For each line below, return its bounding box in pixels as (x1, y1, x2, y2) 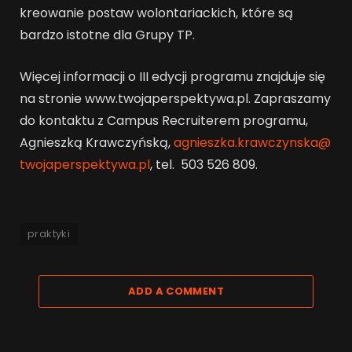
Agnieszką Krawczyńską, (20, 134, 174, 152)
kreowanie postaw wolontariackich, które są (20, 4, 293, 23)
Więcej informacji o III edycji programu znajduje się (20, 68, 325, 86)
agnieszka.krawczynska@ (174, 134, 331, 152)
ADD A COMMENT (127, 283, 225, 299)
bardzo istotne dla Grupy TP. (20, 26, 195, 45)
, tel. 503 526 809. (150, 156, 258, 174)
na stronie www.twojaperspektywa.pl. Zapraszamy (20, 90, 331, 108)
